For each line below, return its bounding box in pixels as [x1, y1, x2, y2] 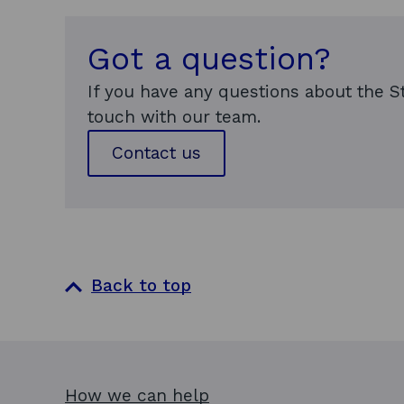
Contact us [112, 142, 201, 163]
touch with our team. [87, 106, 261, 127]
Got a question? [87, 40, 331, 78]
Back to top [91, 275, 192, 296]
